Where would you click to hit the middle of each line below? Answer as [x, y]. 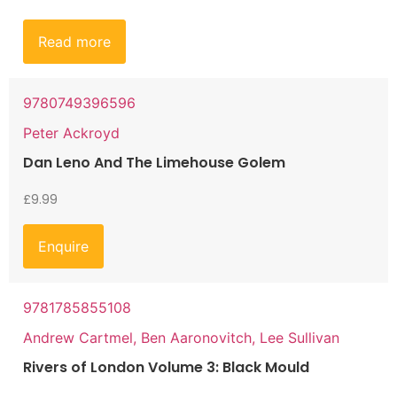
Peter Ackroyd [71, 133]
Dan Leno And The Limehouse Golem [154, 163]
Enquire [63, 246]
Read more [74, 42]
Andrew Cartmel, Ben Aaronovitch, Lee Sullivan [181, 337]
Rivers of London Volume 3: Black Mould [166, 367]
